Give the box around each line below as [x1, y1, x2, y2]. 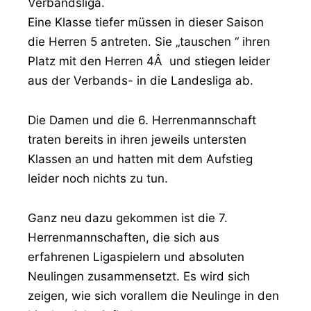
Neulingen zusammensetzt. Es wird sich [28, 269, 250, 284]
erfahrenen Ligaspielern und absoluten [28, 250, 244, 264]
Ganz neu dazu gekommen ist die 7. [28, 211, 228, 226]
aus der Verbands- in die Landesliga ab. [28, 74, 253, 88]
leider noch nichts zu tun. [28, 171, 168, 186]
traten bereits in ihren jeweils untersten [28, 133, 246, 147]
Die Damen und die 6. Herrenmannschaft [28, 113, 256, 128]
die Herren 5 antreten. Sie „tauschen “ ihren [28, 35, 270, 49]
